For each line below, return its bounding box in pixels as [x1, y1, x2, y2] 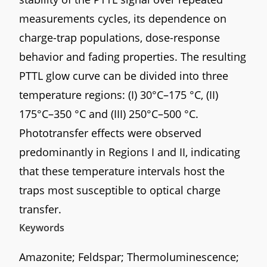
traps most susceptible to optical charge [19, 182, 221, 197]
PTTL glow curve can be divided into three [19, 68, 229, 83]
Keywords [19, 221, 65, 234]
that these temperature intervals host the [19, 163, 225, 178]
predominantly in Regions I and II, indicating [19, 144, 241, 159]
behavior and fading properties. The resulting [19, 49, 247, 64]
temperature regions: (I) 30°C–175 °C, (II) [19, 87, 219, 102]
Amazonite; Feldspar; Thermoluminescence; [19, 249, 240, 264]
